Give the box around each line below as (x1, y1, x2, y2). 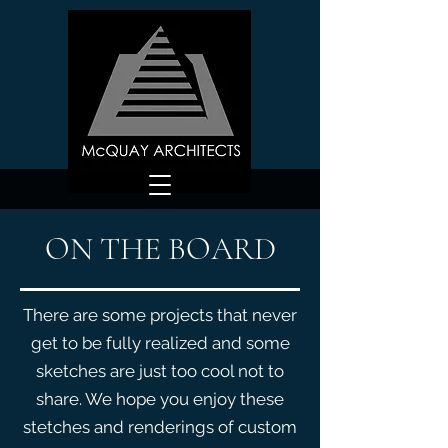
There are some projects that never (23, 305, 297, 325)
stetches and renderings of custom (23, 417, 297, 437)
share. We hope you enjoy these (36, 389, 284, 409)
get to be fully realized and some (30, 333, 290, 353)
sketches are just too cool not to (36, 361, 284, 381)
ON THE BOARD (44, 229, 276, 268)
